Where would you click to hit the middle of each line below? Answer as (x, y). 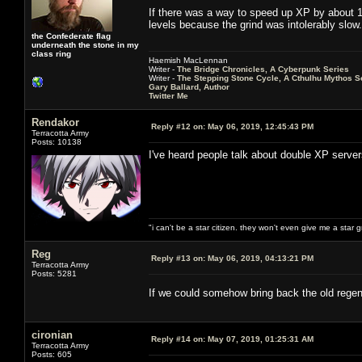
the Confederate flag (71, 36)
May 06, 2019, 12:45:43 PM (259, 126)
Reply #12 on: (178, 126)
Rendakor (55, 122)
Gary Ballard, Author (189, 86)
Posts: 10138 (57, 141)
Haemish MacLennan (188, 60)
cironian (52, 335)
